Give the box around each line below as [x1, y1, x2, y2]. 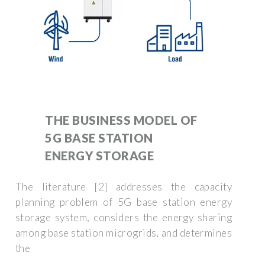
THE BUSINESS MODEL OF [45, 112, 198, 127]
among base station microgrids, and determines [15, 226, 232, 239]
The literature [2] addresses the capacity [15, 180, 232, 193]
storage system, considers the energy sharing [15, 211, 232, 224]
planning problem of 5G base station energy [15, 195, 232, 208]
